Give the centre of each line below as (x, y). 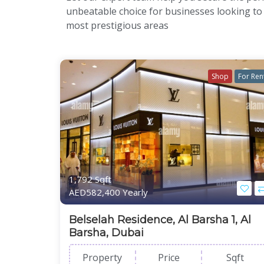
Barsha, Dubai (106, 232)
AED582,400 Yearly (108, 192)
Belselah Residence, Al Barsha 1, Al (160, 220)
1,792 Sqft (90, 179)
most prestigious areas (117, 25)
